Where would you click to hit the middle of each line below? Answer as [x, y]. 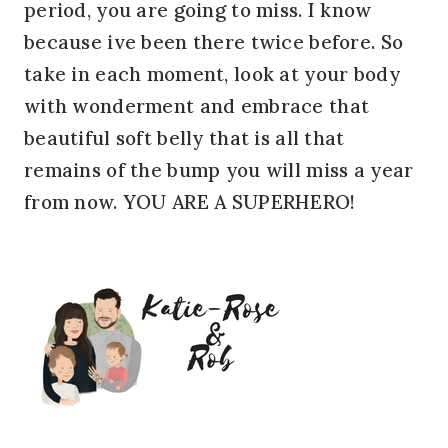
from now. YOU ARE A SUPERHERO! [190, 201]
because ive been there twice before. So [214, 41]
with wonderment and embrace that [197, 105]
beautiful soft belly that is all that [184, 137]
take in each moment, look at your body [212, 73]
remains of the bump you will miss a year [219, 169]
